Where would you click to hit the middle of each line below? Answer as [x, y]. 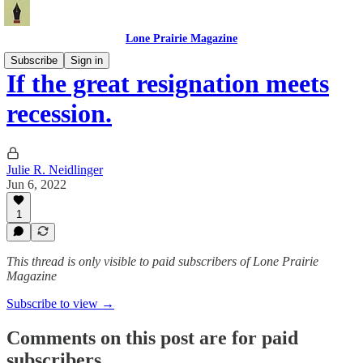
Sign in [87, 60]
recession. [59, 114]
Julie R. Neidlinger [55, 169]
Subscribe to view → [60, 303]
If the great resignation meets [168, 84]
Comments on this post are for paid [152, 337]
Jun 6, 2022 [36, 184]
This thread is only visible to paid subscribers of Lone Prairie [162, 261]
